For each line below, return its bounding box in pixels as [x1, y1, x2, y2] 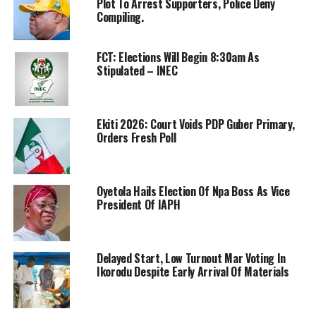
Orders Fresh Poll [96, 128, 176, 146]
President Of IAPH [96, 195, 181, 213]
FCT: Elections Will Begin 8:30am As [96, 48, 260, 66]
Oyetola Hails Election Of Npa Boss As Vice [96, 182, 290, 200]
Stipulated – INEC [96, 61, 178, 79]
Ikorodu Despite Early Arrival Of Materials [96, 262, 289, 280]
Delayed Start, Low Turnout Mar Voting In [96, 249, 286, 267]
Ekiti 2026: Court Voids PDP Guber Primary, [96, 115, 295, 133]
